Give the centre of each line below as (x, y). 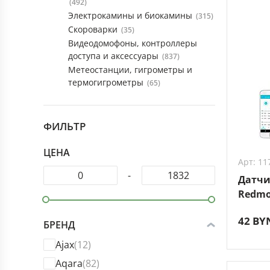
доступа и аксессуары (115, 56)
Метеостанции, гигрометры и (130, 70)
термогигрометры (107, 82)
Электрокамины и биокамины (131, 15)
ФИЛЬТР (64, 126)
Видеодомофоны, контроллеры (133, 43)
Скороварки (94, 29)
